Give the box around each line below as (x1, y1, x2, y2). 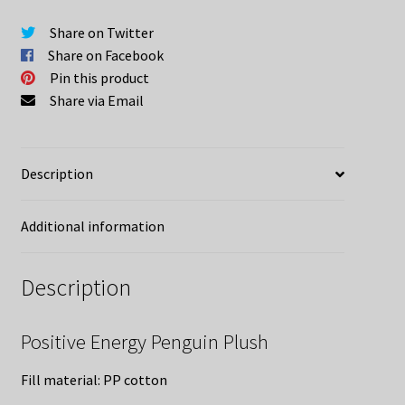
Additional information (20, 217, 165, 236)
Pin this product (49, 69, 149, 88)
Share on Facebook (47, 46, 164, 65)
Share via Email (49, 91, 144, 110)
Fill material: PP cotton (20, 370, 167, 389)
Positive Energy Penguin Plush (20, 328, 268, 354)
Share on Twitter (49, 24, 154, 42)
